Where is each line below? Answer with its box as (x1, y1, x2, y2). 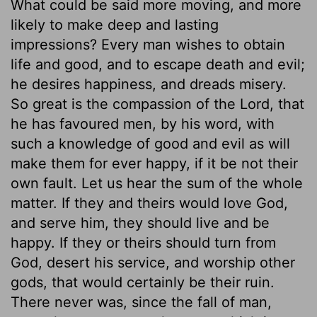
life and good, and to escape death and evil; (11, 55, 305, 73)
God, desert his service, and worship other (11, 253, 295, 271)
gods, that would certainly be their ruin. (11, 273, 275, 291)
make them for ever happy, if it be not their (11, 154, 298, 172)
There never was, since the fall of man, (11, 293, 272, 311)
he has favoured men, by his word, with (11, 115, 275, 132)
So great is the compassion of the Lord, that (11, 95, 304, 113)
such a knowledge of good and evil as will (11, 134, 290, 152)
